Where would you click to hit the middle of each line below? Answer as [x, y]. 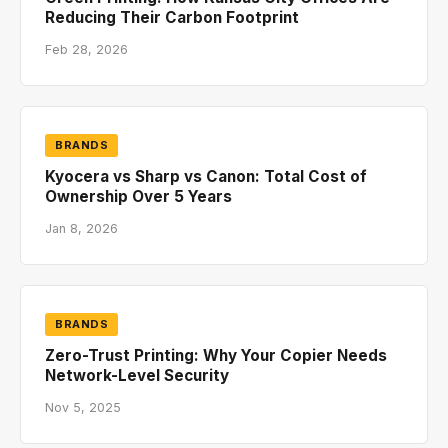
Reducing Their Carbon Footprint [172, 17]
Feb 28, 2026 [86, 49]
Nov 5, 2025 [83, 407]
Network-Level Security [137, 375]
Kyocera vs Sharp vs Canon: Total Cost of [206, 176]
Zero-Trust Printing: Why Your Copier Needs [216, 355]
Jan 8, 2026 [81, 228]
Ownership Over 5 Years [138, 196]
